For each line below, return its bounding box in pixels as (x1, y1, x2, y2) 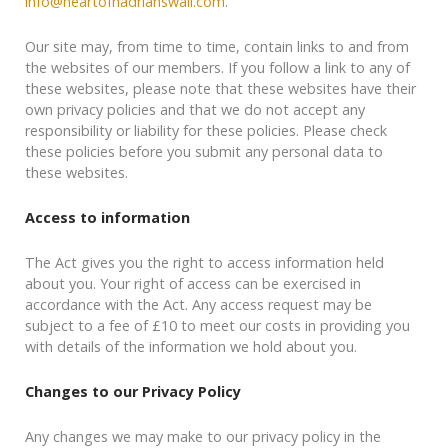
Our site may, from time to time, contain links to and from (25, 37, 409, 57)
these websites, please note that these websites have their (25, 79, 416, 99)
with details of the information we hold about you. (25, 337, 357, 357)
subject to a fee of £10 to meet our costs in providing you (25, 316, 410, 336)
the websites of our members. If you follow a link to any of (25, 58, 410, 78)
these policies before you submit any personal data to (25, 142, 383, 162)
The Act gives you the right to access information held (25, 253, 384, 273)
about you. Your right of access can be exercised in (25, 274, 361, 294)
